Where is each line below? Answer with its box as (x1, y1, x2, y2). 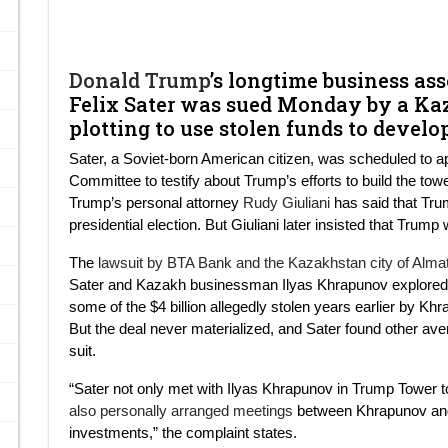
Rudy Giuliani (243, 193, 334, 211)
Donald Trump (69, 66, 210, 93)
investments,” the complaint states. (69, 423, 297, 441)
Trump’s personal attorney (69, 193, 243, 211)
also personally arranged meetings (69, 401, 293, 419)
